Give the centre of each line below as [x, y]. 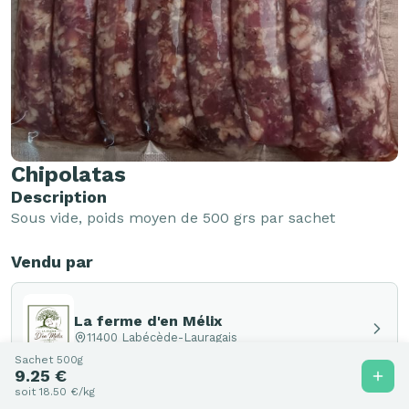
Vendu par [52, 262]
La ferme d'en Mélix [148, 320]
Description [59, 197]
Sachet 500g [49, 360]
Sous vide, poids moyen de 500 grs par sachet [175, 218]
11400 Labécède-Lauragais [162, 337]
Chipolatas [68, 175]
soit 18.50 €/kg [55, 392]
